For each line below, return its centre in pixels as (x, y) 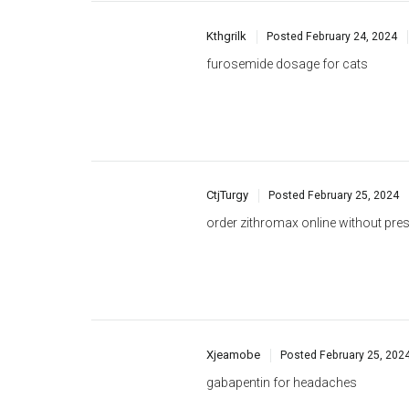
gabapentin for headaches (282, 318)
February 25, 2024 (354, 132)
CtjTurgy (227, 131)
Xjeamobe (233, 290)
